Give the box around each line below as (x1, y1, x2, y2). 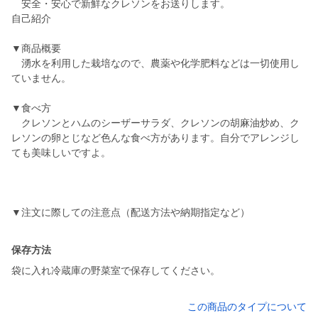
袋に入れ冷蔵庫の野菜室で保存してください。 (11, 265, 220, 277)
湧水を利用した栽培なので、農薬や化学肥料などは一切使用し (11, 57, 300, 70)
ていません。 (11, 72, 71, 84)
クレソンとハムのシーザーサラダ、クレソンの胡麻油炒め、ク (11, 117, 300, 129)
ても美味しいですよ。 (11, 147, 111, 159)
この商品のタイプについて (187, 301, 307, 313)
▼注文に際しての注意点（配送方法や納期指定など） (11, 207, 250, 219)
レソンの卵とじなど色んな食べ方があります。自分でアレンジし (11, 132, 300, 144)
